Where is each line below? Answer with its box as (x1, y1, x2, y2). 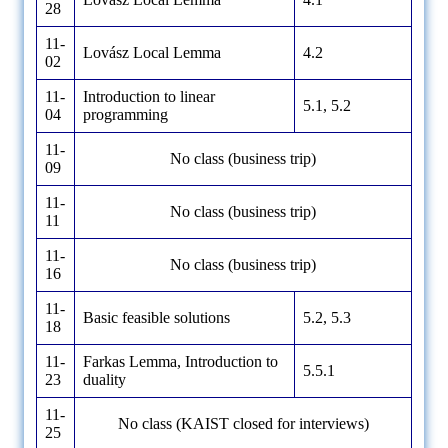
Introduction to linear (83, 88, 215, 106)
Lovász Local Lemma (83, 44, 221, 62)
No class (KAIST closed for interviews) (117, 415, 369, 433)
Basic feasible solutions (83, 309, 230, 327)
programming (83, 106, 168, 124)
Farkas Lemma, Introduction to (83, 353, 278, 371)
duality (83, 371, 126, 389)
